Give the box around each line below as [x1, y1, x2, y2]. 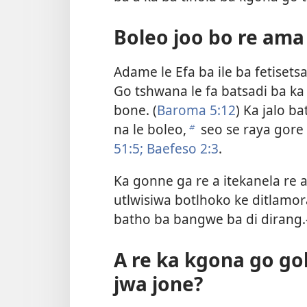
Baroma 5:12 [157, 100, 236, 119]
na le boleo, [114, 119, 186, 138]
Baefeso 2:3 [143, 138, 219, 158]
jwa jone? [114, 271, 203, 297]
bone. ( [114, 100, 157, 119]
